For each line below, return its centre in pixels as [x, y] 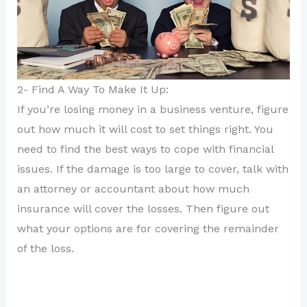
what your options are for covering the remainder [148, 229]
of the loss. [45, 249]
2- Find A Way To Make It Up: [93, 90]
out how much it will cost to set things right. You [145, 130]
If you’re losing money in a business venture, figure [152, 110]
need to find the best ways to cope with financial [145, 149]
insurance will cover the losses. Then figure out [143, 209]
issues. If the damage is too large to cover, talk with [152, 169]
